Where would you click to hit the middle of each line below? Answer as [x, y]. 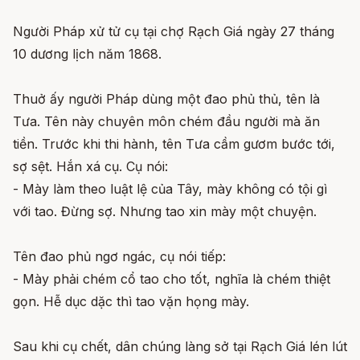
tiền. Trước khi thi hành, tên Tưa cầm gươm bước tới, [174, 144]
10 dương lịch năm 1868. [87, 54]
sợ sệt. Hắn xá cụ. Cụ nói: [90, 167]
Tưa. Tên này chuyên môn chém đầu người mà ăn [166, 122]
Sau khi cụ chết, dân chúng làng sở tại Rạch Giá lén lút [180, 347]
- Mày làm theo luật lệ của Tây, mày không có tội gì [170, 189]
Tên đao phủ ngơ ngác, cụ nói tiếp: [119, 257]
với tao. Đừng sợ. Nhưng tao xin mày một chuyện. [165, 212]
